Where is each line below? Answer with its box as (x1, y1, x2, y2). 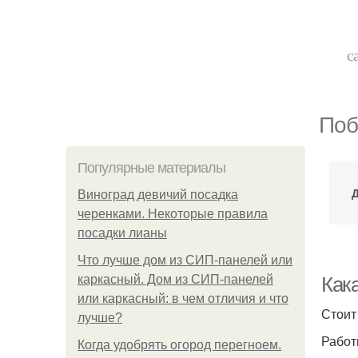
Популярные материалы (78, 160, 225, 176)
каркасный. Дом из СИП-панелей (78, 272, 273, 286)
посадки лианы (78, 226, 167, 240)
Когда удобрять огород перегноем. (78, 338, 281, 352)
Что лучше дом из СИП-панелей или (78, 253, 292, 267)
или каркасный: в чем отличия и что (78, 292, 288, 305)
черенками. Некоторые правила (78, 207, 268, 221)
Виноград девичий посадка (78, 188, 238, 201)
